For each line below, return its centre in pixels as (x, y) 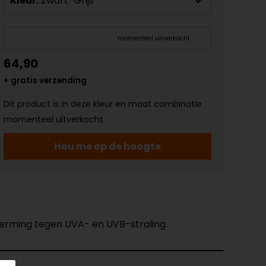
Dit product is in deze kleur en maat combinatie (103, 104)
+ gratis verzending (45, 80)
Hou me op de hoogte (107, 146)
